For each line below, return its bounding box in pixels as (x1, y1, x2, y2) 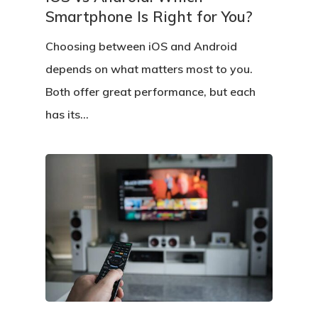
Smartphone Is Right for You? (45, 7, 253, 26)
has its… (45, 107, 89, 122)
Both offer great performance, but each (45, 84, 256, 99)
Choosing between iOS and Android (45, 39, 238, 54)
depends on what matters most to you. (45, 62, 253, 77)
